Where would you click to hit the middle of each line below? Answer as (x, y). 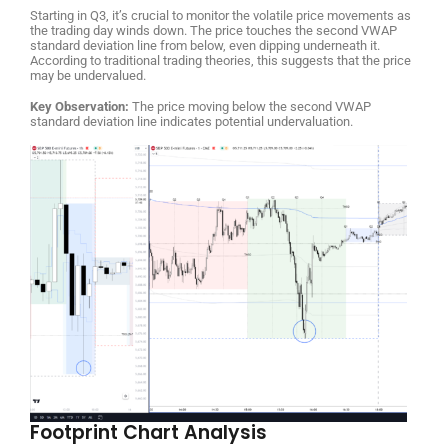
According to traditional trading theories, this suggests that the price (220, 61)
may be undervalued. (88, 76)
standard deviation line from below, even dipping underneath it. (205, 46)
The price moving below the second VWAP (250, 107)
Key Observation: (79, 107)
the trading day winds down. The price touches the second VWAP (213, 31)
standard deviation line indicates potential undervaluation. (191, 122)
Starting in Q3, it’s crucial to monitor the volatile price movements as (220, 16)
